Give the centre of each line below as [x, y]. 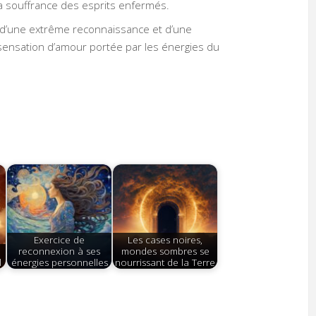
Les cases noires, [165, 239]
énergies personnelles [59, 262]
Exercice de [60, 239]
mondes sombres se [165, 251]
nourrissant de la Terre [165, 262]
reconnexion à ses [60, 251]
